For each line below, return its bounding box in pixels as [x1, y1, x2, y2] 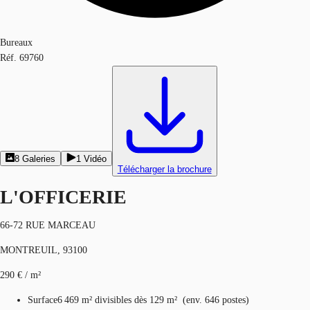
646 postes [205, 294, 246, 305]
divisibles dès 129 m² [95, 294, 177, 305]
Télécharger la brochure [117, 164, 212, 174]
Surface [28, 294, 57, 305]
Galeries [22, 154, 56, 164]
